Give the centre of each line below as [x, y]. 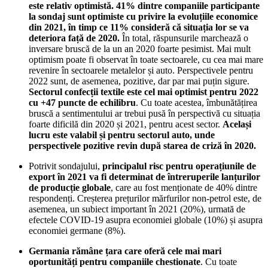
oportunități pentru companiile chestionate [115, 261]
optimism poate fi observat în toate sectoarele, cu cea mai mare [146, 59]
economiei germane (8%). [77, 230]
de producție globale [70, 187]
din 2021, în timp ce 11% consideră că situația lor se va [139, 27]
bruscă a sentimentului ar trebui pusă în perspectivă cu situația [144, 113]
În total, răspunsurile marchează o [185, 38]
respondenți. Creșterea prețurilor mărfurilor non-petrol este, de [145, 198]
